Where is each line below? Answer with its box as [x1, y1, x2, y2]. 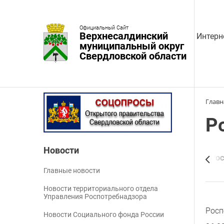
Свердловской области [79, 49, 186, 62]
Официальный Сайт [79, 24, 128, 31]
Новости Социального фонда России [43, 210, 164, 219]
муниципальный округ [79, 39, 184, 52]
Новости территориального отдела [43, 184, 158, 193]
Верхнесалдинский [79, 29, 168, 42]
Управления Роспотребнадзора [43, 192, 147, 201]
